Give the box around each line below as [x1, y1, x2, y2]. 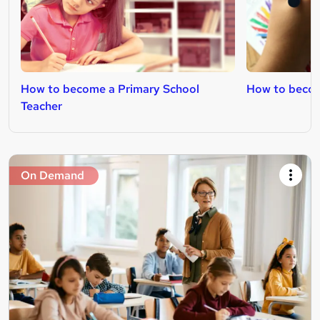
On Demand [21, 167, 84, 183]
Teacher [21, 98, 62, 114]
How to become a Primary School [21, 81, 199, 96]
